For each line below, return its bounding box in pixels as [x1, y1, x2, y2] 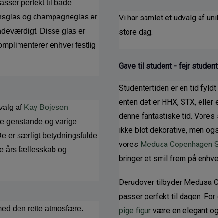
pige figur [119, 205, 151, 215]
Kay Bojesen [24, 103, 68, 111]
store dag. [119, 27, 155, 36]
